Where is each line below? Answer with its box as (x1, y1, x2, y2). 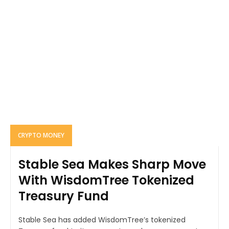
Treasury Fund (18, 187, 109, 204)
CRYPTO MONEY (18, 130, 64, 140)
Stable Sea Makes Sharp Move (18, 155, 206, 173)
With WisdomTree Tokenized (18, 171, 194, 189)
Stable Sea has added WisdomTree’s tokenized (18, 214, 186, 225)
